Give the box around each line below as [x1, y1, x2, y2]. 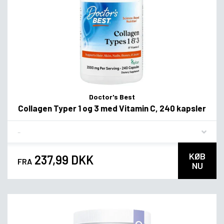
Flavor [17, 122, 38, 132]
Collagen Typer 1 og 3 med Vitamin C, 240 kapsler [18, 103, 206, 113]
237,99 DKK [32, 152, 93, 167]
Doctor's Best [89, 92, 135, 101]
